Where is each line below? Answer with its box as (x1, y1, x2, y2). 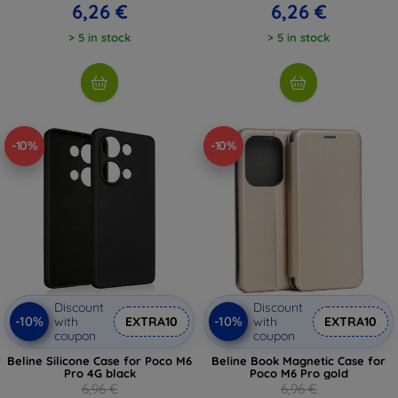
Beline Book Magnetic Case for (211, 353, 386, 368)
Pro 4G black (63, 365, 136, 380)
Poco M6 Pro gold (249, 365, 348, 380)
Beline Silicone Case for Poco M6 (7, 353, 192, 368)
